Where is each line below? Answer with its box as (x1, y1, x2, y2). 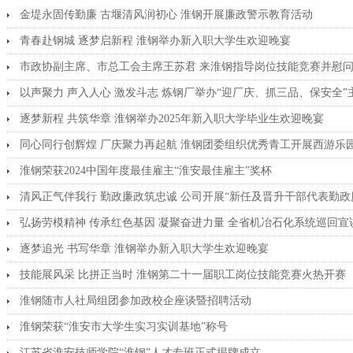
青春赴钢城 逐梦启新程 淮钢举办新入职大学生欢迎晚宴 (20, 35, 291, 46)
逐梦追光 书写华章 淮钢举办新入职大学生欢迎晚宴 (20, 243, 269, 255)
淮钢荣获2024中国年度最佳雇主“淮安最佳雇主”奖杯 (20, 165, 272, 176)
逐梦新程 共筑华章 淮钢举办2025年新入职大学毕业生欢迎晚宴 (20, 113, 324, 124)
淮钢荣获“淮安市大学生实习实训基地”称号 (20, 321, 228, 333)
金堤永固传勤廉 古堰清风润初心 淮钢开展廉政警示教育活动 (20, 9, 313, 20)
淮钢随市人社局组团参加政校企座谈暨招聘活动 (20, 295, 251, 307)
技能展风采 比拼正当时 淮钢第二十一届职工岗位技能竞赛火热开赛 (20, 269, 346, 281)
